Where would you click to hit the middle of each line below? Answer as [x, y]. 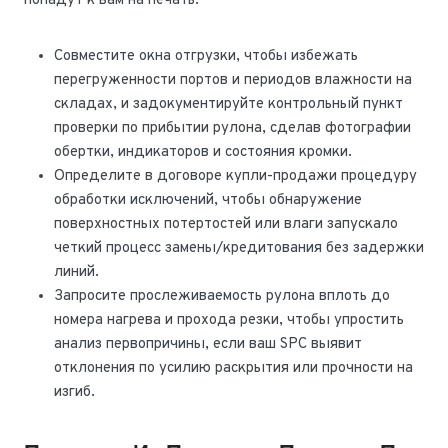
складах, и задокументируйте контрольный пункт [228, 105]
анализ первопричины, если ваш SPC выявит [208, 345]
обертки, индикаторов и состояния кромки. [203, 153]
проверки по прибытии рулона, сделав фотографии [232, 129]
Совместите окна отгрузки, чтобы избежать [206, 57]
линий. [76, 273]
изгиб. [74, 393]
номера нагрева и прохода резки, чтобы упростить [229, 321]
